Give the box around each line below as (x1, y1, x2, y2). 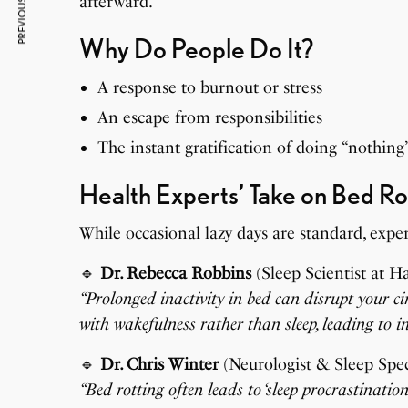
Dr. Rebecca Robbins (100, 262, 252, 283)
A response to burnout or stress (97, 76, 322, 97)
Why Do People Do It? (79, 31, 313, 65)
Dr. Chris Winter (100, 353, 219, 374)
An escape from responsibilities (97, 107, 322, 127)
